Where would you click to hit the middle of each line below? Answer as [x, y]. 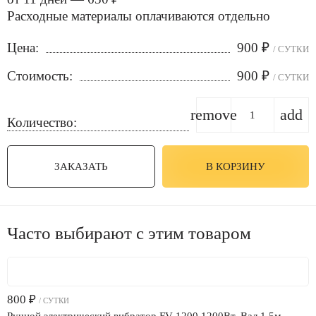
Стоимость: [40, 76]
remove [214, 115]
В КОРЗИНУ [235, 166]
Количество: [42, 122]
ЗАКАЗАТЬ [81, 166]
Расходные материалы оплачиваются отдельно [139, 16]
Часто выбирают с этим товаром [129, 233]
